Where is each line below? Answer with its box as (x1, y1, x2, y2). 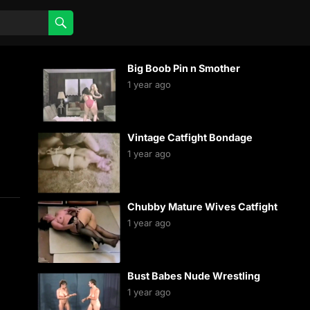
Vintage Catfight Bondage (127, 131, 253, 143)
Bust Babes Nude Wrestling (127, 270, 260, 282)
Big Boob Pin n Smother (127, 62, 240, 74)
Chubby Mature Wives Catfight (127, 201, 277, 212)
